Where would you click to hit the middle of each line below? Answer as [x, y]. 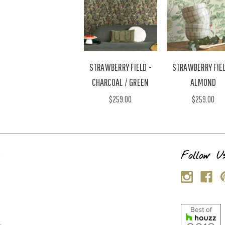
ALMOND [203, 82]
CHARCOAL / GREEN [121, 82]
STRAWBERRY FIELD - [120, 67]
